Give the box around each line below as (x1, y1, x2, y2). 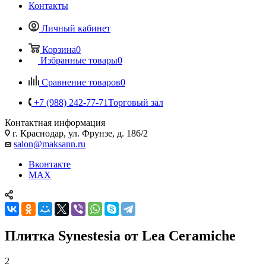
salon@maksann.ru (14, 138, 85, 149)
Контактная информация (5, 117, 105, 128)
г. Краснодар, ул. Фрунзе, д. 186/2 (10, 128, 148, 138)
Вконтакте (28, 159, 71, 169)
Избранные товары (40, 55, 118, 65)
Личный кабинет (42, 23, 110, 33)
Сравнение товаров (42, 77, 121, 87)
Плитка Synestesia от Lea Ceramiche (5, 227, 236, 243)
